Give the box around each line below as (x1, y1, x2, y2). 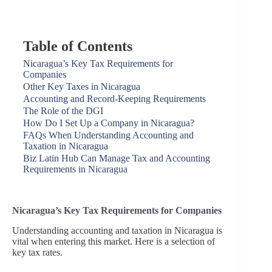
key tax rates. (12, 246, 65, 257)
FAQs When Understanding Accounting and (23, 130, 194, 140)
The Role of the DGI (23, 106, 103, 116)
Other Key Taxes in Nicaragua (23, 81, 140, 92)
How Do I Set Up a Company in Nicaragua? (23, 118, 194, 128)
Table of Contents (23, 38, 132, 54)
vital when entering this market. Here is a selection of (12, 236, 215, 246)
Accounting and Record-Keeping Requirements (23, 93, 206, 104)
